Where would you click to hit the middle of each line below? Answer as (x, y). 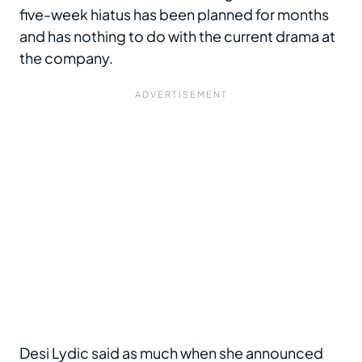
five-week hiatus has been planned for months (174, 15)
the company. (66, 58)
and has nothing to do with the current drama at (177, 36)
